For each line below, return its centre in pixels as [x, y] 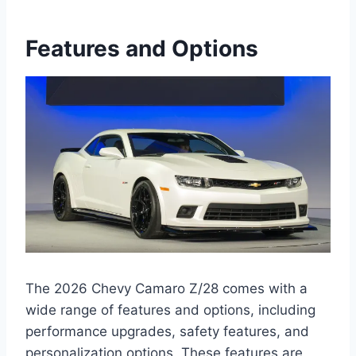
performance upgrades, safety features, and [167, 332]
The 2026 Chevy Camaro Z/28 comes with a [166, 289]
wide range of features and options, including [170, 310]
